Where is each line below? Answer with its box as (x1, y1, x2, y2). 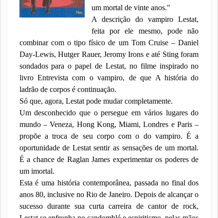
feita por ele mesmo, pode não (91, 27, 199, 35)
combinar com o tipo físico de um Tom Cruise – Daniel (19, 38, 199, 47)
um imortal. (19, 167, 54, 175)
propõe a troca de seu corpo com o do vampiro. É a (19, 132, 199, 140)
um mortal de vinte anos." (91, 3, 170, 12)
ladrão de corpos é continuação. (19, 85, 116, 93)
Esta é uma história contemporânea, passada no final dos (19, 179, 199, 187)
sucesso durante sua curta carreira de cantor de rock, (19, 202, 199, 210)
